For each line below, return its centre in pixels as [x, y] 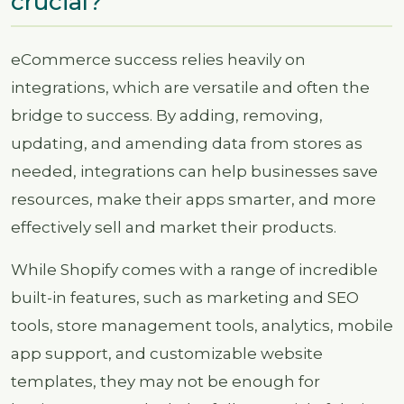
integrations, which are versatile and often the [190, 87]
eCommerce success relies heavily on [158, 59]
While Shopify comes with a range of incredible [194, 269]
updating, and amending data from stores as [187, 143]
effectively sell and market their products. [174, 227]
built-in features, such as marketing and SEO [185, 297]
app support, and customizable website [167, 353]
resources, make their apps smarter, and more [193, 199]
